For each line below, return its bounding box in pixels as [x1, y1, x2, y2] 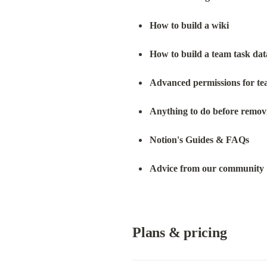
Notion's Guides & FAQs [149, 134, 249, 145]
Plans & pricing [132, 225, 227, 241]
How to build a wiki [149, 20, 229, 30]
